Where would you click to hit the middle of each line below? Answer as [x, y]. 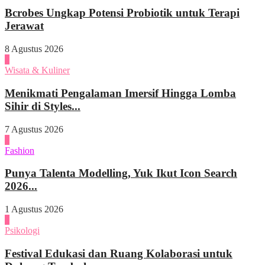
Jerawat [24, 26]
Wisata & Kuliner [37, 70]
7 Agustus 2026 [34, 129]
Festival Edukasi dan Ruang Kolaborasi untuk [119, 253]
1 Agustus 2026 [34, 209]
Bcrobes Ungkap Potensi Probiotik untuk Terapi [122, 13]
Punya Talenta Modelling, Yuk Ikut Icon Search [121, 173]
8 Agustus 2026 [34, 49]
